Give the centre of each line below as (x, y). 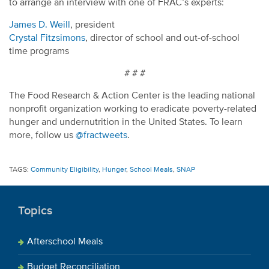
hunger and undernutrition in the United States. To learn (126, 122)
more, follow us (42, 135)
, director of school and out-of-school (162, 38)
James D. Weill (40, 25)
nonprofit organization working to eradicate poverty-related (133, 109)
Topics (35, 210)
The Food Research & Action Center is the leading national (132, 96)
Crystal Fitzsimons (47, 38)
